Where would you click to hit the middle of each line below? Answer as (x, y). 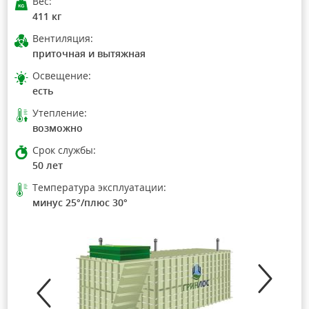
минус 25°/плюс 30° (80, 202)
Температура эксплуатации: (99, 187)
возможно (58, 128)
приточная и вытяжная (89, 53)
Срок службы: (64, 150)
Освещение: (62, 75)
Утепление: (60, 112)
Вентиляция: (63, 38)
